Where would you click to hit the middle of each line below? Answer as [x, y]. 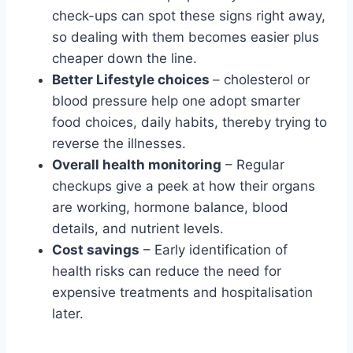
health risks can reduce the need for [167, 271]
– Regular [253, 165]
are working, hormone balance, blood [170, 208]
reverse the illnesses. [119, 144]
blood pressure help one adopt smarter [176, 101]
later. [68, 314]
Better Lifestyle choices [132, 80]
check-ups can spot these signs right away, [189, 16]
